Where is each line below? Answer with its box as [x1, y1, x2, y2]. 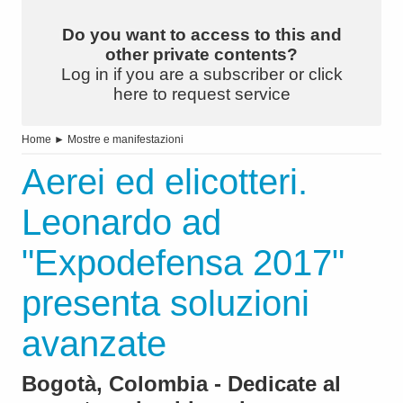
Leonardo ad [22, 202, 221, 243]
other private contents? [105, 45, 298, 65]
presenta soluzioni [22, 283, 309, 324]
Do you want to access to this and [61, 25, 342, 45]
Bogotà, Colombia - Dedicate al [22, 372, 341, 397]
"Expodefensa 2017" [22, 243, 345, 283]
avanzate [22, 324, 166, 364]
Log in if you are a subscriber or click [60, 65, 343, 85]
